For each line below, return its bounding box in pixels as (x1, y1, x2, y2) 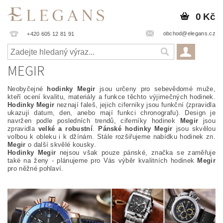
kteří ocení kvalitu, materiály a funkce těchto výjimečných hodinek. (7, 93, 216, 101)
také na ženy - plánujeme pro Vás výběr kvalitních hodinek (7, 157, 198, 164)
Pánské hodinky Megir (95, 125, 173, 132)
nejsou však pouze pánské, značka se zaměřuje (56, 149, 216, 156)
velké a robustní (34, 125, 93, 132)
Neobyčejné (7, 85, 47, 93)
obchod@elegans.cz (161, 30, 216, 36)
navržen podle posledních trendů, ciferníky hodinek (7, 117, 180, 124)
